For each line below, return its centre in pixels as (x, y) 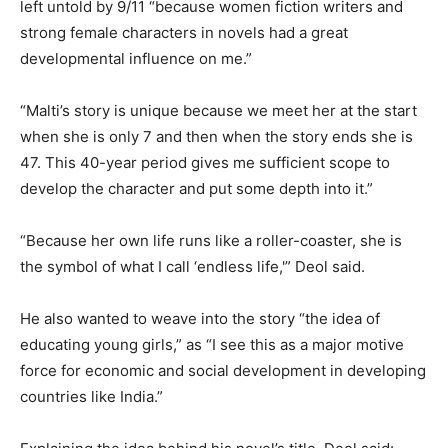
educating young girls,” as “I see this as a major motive (212, 345)
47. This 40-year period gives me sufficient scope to (205, 163)
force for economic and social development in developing (223, 371)
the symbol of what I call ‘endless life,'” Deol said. (192, 267)
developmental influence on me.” (136, 59)
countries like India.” (91, 397)
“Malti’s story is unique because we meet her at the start (218, 111)
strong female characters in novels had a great (184, 33)
